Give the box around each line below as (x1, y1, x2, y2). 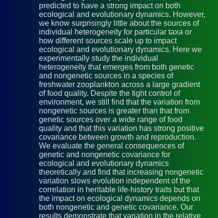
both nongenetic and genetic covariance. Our (39, 203, 193, 212)
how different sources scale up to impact (39, 36, 177, 45)
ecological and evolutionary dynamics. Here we (39, 45, 202, 54)
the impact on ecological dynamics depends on (39, 194, 200, 203)
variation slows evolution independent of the (39, 177, 190, 185)
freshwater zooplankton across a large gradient (39, 80, 200, 89)
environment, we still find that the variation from (39, 98, 200, 107)
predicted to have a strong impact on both (39, 1, 181, 10)
